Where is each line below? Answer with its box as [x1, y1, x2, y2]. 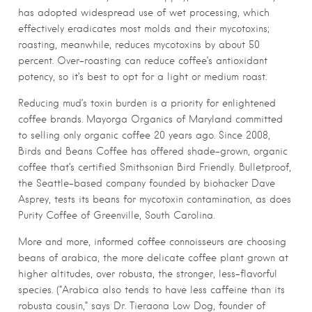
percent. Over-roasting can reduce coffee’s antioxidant [18, 55, 267, 67]
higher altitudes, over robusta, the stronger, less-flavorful [18, 268, 277, 280]
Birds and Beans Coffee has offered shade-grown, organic [18, 146, 288, 157]
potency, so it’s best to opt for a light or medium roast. [18, 71, 267, 83]
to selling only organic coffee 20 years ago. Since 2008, [18, 130, 270, 141]
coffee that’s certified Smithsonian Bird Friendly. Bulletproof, [18, 162, 291, 173]
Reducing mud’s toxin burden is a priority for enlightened [18, 97, 276, 109]
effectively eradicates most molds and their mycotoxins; [18, 23, 270, 35]
